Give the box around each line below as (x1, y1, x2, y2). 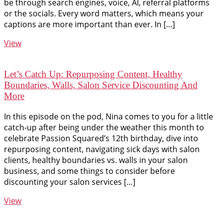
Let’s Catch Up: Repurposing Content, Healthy (4, 69, 182, 80)
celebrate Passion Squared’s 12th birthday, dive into (4, 132, 198, 144)
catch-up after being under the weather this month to (4, 121, 204, 133)
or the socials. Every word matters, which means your (4, 8, 204, 19)
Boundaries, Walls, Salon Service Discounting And (4, 80, 198, 91)
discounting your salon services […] (4, 176, 135, 187)
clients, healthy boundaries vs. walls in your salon (4, 154, 188, 166)
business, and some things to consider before (4, 165, 175, 176)
